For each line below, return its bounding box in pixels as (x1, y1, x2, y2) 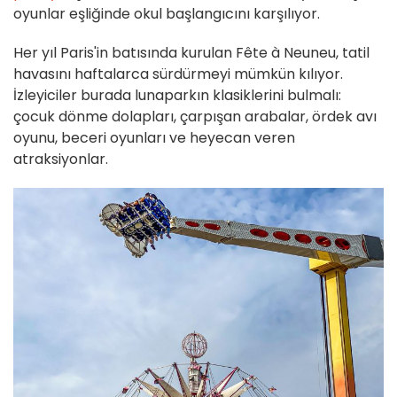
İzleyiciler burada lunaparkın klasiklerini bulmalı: (13, 85, 341, 106)
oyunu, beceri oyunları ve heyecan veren (13, 128, 295, 149)
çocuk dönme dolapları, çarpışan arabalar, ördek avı (13, 106, 377, 128)
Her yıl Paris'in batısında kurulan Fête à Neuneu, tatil (13, 43, 370, 64)
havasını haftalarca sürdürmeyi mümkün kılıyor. (13, 64, 343, 85)
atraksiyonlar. (13, 149, 108, 170)
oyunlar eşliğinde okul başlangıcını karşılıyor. (13, 4, 320, 25)
